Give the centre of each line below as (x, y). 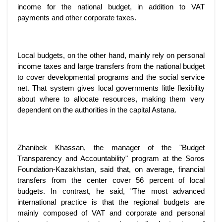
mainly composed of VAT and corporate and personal (111, 213)
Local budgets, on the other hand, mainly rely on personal (111, 55)
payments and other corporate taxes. (77, 18)
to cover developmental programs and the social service (111, 77)
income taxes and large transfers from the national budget (111, 66)
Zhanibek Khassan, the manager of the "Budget (111, 147)
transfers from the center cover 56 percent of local (111, 180)
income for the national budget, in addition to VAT (111, 7)
